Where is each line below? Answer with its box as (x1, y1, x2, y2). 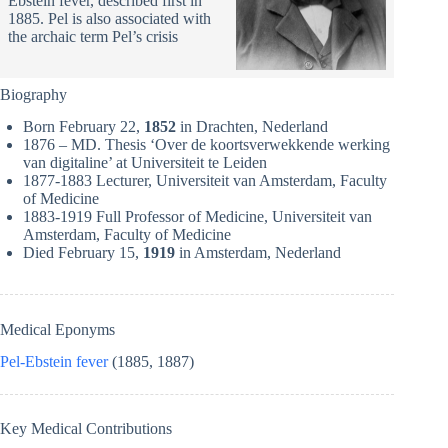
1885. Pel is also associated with (7, 9, 211, 27)
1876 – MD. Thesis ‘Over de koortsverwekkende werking (23, 136, 390, 154)
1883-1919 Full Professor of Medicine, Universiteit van (23, 208, 372, 226)
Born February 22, (23, 118, 144, 136)
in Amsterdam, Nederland (175, 244, 341, 262)
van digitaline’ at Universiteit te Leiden (23, 154, 267, 172)
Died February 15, (23, 244, 143, 262)
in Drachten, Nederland (176, 118, 328, 136)
